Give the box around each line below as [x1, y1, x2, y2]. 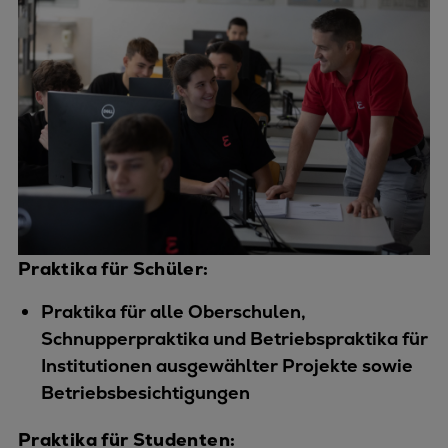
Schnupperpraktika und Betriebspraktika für [40, 326, 428, 350]
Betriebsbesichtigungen [40, 380, 250, 404]
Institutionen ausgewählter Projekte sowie [40, 353, 413, 377]
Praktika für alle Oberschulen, [40, 299, 306, 323]
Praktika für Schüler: [18, 256, 209, 280]
